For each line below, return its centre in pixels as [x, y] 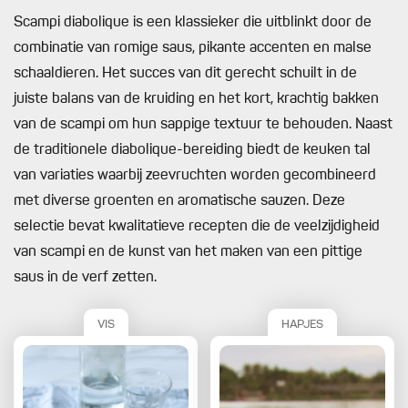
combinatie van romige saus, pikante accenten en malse [193, 49]
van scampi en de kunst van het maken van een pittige [188, 253]
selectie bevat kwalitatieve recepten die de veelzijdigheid [197, 227]
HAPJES [302, 324]
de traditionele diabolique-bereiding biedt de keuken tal [192, 151]
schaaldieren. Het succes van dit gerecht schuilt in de [185, 74]
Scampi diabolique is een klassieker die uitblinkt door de [193, 23]
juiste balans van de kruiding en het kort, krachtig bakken [196, 100]
